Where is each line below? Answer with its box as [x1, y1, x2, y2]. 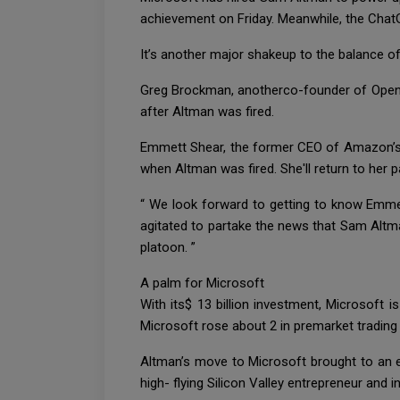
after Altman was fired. [140, 103, 278, 120]
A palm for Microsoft [140, 274, 268, 291]
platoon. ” [140, 238, 199, 255]
